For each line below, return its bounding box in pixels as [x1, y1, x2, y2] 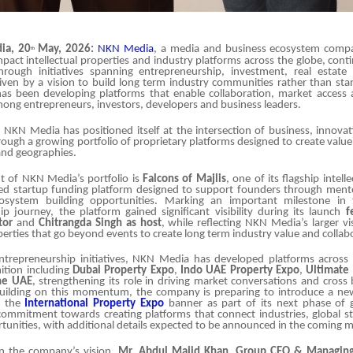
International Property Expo [24, 298, 165, 310]
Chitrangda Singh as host [38, 217, 162, 229]
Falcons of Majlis [143, 173, 226, 185]
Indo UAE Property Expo [180, 265, 300, 277]
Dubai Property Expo [72, 265, 174, 277]
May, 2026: [34, 43, 95, 56]
